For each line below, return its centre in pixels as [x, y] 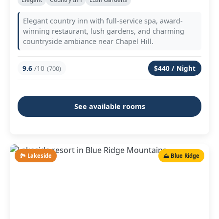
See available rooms [109, 106]
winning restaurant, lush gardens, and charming [104, 31]
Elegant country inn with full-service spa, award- [103, 21]
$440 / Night [175, 68]
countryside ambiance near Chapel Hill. [88, 41]
